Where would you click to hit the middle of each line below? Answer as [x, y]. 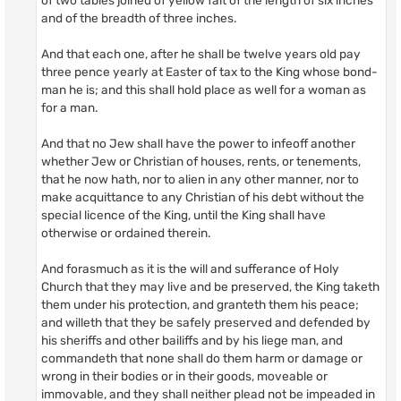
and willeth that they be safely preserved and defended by [206, 322]
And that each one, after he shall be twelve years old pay [201, 53]
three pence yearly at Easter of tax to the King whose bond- [209, 71]
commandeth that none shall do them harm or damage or [202, 358]
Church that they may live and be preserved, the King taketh [210, 286]
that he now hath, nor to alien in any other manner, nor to [200, 179]
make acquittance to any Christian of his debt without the [203, 196]
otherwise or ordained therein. [126, 232]
